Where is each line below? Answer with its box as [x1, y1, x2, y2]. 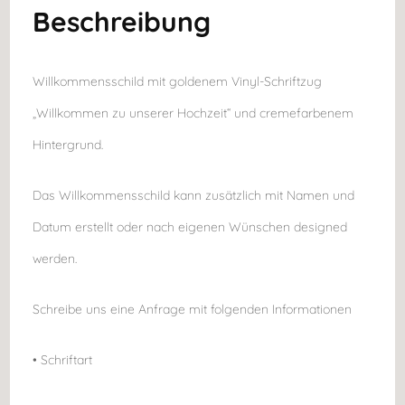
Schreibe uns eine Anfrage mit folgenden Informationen [33, 300, 353, 317]
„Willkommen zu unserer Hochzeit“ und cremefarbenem [33, 104, 354, 121]
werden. [33, 250, 78, 267]
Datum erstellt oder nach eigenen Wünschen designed [33, 218, 348, 235]
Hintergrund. [33, 136, 104, 153]
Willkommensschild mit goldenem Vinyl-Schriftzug [33, 72, 323, 89]
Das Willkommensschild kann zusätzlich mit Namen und [33, 186, 355, 203]
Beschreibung [33, 4, 212, 39]
